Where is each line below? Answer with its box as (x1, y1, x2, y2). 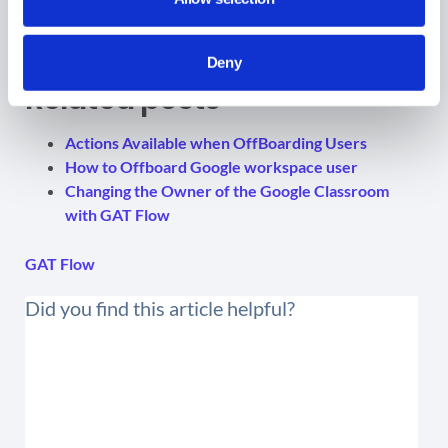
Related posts (25, 77, 221, 120)
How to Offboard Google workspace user (65, 156, 358, 176)
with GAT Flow (65, 204, 170, 224)
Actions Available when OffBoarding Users (65, 132, 367, 152)
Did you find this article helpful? (25, 295, 295, 320)
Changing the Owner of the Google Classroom (65, 180, 389, 200)
